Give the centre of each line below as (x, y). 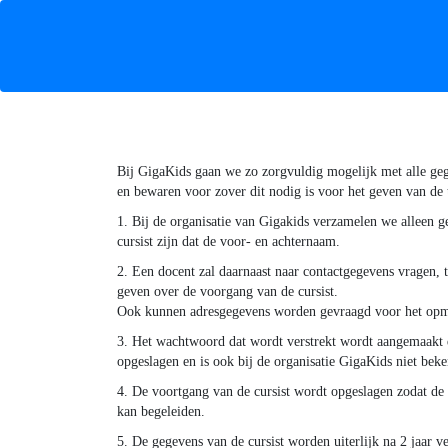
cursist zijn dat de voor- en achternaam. (228, 241)
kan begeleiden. (161, 411)
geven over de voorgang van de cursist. (227, 291)
